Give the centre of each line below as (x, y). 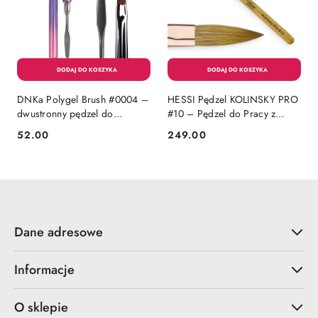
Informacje (44, 269)
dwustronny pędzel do (65, 113)
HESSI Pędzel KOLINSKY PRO (233, 99)
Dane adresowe (59, 232)
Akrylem (185, 127)
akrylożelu (39, 127)
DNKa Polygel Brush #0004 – (83, 99)
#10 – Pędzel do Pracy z (222, 113)
